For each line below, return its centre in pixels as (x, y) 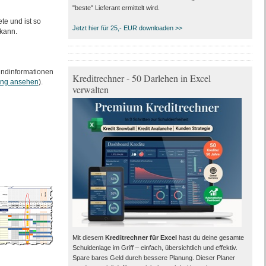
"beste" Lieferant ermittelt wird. (116, 8)
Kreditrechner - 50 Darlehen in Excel (141, 78)
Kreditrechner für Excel (141, 237)
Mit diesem (88, 237)
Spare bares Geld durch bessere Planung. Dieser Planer (153, 258)
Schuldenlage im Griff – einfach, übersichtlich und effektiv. (155, 248)
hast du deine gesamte (210, 237)
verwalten (90, 89)
